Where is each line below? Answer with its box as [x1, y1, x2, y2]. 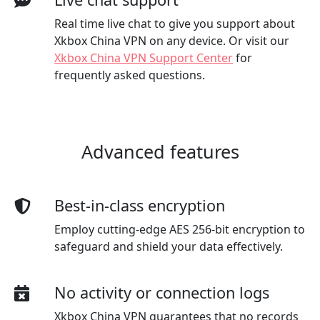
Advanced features [81, 139, 239, 164]
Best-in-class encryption [54, 194, 225, 216]
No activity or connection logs [54, 281, 269, 303]
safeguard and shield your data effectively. [54, 238, 283, 254]
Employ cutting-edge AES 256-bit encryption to [54, 221, 305, 237]
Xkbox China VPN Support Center [54, 49, 233, 66]
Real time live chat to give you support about [54, 15, 295, 31]
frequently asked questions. [54, 66, 205, 83]
